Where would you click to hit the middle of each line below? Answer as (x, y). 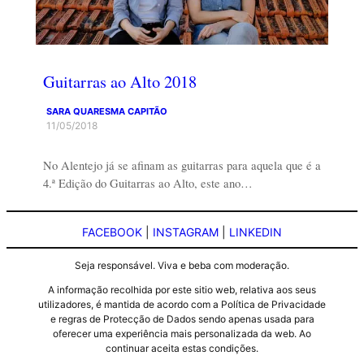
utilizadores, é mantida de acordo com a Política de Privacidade (182, 305)
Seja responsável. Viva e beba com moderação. (182, 266)
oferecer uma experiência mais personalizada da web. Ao (182, 334)
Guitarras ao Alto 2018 (119, 82)
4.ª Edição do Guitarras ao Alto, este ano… (147, 184)
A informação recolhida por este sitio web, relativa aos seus (182, 290)
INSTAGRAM (186, 232)
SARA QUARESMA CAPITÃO (107, 112)
